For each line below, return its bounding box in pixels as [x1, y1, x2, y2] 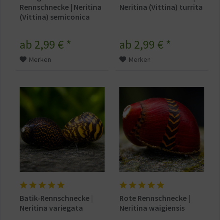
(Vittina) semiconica [20, 12, 90, 22]
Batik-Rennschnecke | [20, 193, 93, 203]
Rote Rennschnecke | [119, 193, 191, 203]
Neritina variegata [20, 203, 83, 213]
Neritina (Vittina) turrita [119, 2, 203, 12]
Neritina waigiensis [119, 203, 185, 213]
